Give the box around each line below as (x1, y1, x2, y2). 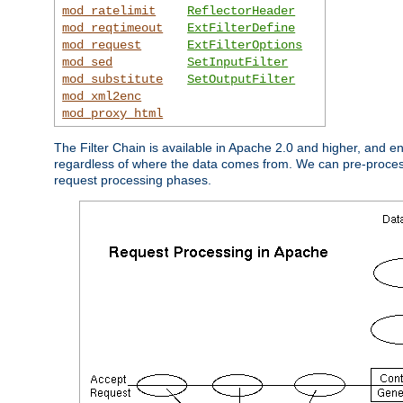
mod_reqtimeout (62, 20, 164, 35)
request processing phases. (54, 172, 211, 187)
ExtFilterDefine (187, 20, 296, 35)
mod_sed (62, 54, 113, 69)
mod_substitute (62, 71, 164, 86)
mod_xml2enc (62, 88, 142, 103)
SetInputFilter (187, 54, 289, 69)
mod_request (62, 37, 142, 52)
